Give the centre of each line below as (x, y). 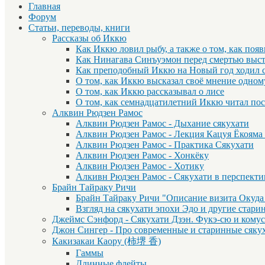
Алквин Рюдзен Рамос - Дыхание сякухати (162, 124)
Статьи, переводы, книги (79, 28)
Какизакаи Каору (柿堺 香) (106, 241)
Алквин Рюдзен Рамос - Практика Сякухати (165, 145)
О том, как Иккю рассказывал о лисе (150, 92)
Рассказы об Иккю (89, 38)
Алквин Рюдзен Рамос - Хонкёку (142, 156)
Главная (44, 7)
